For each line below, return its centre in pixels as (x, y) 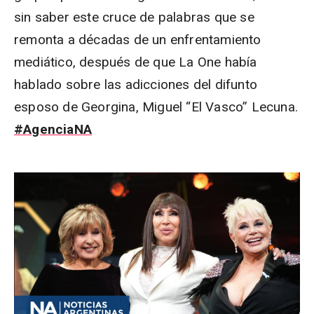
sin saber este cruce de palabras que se (134, 17)
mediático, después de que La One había (136, 62)
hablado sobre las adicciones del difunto (136, 84)
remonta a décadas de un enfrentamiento (138, 39)
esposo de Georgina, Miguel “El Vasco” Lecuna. (156, 107)
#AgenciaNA (53, 129)
